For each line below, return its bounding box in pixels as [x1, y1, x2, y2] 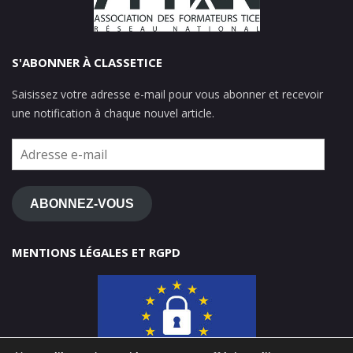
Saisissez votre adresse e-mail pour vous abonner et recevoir [12, 87, 323, 102]
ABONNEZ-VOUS [29, 196, 134, 210]
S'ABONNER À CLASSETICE [12, 54, 162, 71]
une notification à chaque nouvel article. [12, 106, 214, 121]
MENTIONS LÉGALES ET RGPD [12, 244, 180, 261]
